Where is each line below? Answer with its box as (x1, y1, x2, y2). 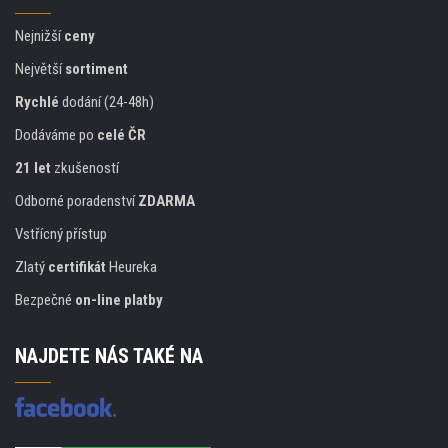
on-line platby (75, 291, 163, 309)
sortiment (65, 60, 128, 78)
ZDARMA (138, 192, 195, 210)
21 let (15, 159, 51, 177)
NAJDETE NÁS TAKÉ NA (15, 344, 203, 368)
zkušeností (51, 159, 119, 177)
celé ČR (97, 126, 146, 144)
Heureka (106, 258, 157, 276)
